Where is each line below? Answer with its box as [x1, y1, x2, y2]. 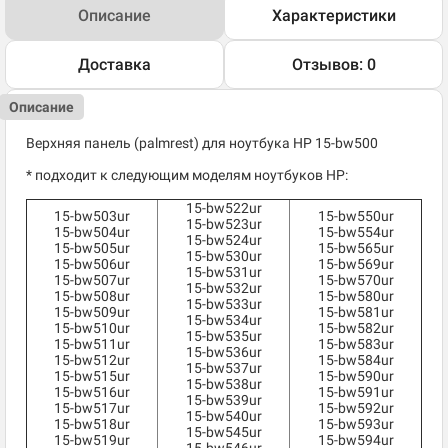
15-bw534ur [185, 312, 262, 329]
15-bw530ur [185, 248, 262, 265]
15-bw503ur [54, 208, 130, 225]
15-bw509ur [54, 304, 130, 321]
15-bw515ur [54, 368, 130, 385]
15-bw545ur [185, 424, 262, 441]
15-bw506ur [54, 256, 130, 273]
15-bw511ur [54, 336, 130, 353]
